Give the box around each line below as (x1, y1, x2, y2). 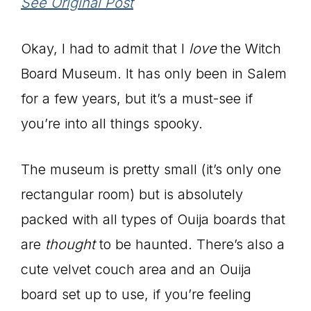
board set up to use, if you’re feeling (21, 285, 251, 303)
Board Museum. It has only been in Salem (21, 65, 287, 82)
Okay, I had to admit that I (21, 40, 189, 57)
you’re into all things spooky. (21, 115, 203, 132)
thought (45, 235, 95, 253)
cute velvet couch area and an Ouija (21, 260, 251, 278)
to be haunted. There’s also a (95, 235, 285, 253)
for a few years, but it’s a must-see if (21, 90, 253, 107)
